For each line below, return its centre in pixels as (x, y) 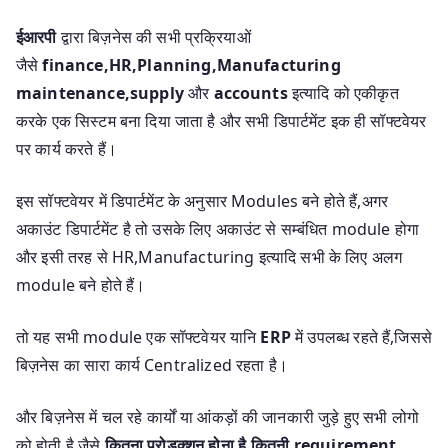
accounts (250, 92)
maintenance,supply (102, 92)
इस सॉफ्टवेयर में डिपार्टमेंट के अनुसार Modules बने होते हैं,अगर (202, 200)
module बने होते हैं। (81, 284)
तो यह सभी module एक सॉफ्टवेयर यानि (138, 336)
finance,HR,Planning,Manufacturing (191, 64)
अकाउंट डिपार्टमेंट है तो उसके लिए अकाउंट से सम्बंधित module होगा (218, 228)
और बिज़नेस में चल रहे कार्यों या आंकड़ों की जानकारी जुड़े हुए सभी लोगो (217, 416)
